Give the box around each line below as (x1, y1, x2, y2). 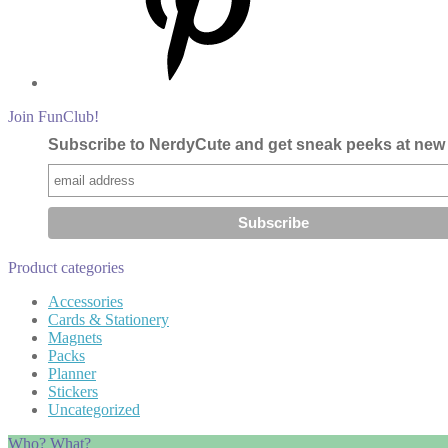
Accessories (48, 293, 123, 311)
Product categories (8, 259, 124, 277)
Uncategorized (48, 401, 140, 419)
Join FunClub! (8, 108, 99, 126)
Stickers (48, 383, 98, 401)
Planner (48, 365, 96, 383)
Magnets (48, 329, 102, 347)
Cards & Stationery (48, 311, 169, 329)
